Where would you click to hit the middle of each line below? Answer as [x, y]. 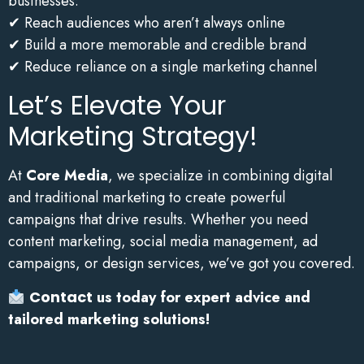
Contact [61, 297]
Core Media [67, 175]
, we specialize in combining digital [220, 175]
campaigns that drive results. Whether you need [158, 219]
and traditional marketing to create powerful [147, 197]
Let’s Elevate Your [117, 105]
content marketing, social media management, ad [163, 241]
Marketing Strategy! [133, 136]
